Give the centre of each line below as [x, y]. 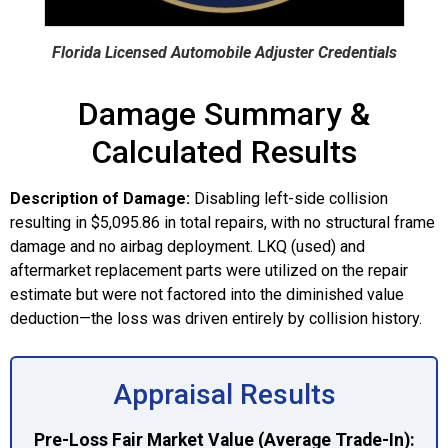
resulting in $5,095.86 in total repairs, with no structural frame [222, 222]
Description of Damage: [100, 198]
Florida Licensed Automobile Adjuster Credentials [224, 52]
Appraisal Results [224, 394]
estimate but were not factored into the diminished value [207, 294]
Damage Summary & [224, 113]
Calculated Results [224, 151]
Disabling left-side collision [289, 198]
